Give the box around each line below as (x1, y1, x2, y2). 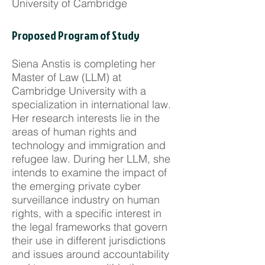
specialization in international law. (12, 98, 171, 111)
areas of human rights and (12, 125, 137, 138)
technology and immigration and (12, 138, 166, 152)
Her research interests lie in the (12, 111, 160, 125)
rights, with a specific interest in (12, 206, 161, 220)
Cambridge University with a (12, 84, 146, 98)
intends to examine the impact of (12, 166, 167, 179)
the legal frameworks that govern (12, 220, 167, 234)
